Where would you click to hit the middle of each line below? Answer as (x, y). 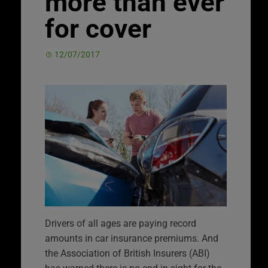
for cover (98, 29)
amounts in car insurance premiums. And (132, 238)
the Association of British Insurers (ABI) (127, 253)
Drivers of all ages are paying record (121, 223)
